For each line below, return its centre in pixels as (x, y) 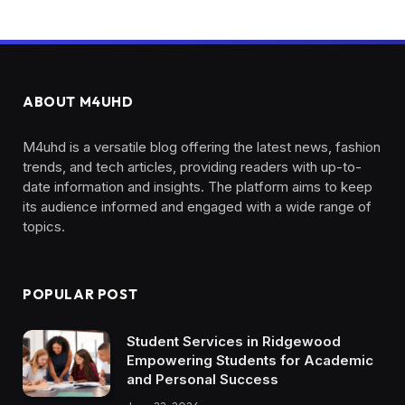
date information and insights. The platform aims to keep (198, 186)
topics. (44, 226)
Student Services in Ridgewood (234, 341)
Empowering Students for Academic (250, 360)
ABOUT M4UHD (78, 101)
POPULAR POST (80, 294)
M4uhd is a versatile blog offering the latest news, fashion (202, 146)
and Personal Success (202, 379)
